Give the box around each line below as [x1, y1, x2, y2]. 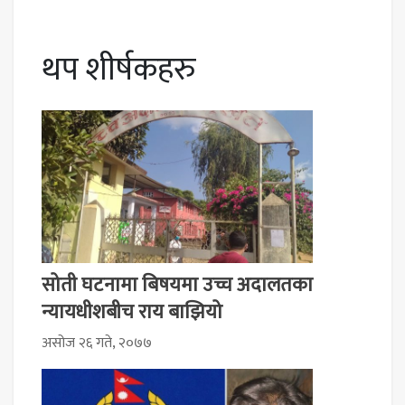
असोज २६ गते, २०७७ [42, 330, 152, 355]
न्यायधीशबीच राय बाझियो [42, 295, 222, 329]
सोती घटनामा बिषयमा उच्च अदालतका [42, 268, 313, 302]
